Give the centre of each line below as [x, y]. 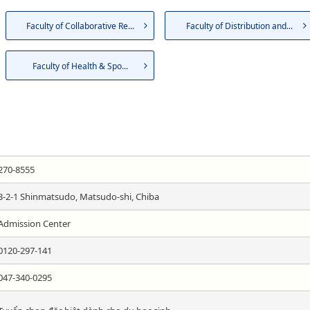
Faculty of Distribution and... [239, 26]
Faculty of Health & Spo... [80, 66]
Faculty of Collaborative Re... [80, 26]
